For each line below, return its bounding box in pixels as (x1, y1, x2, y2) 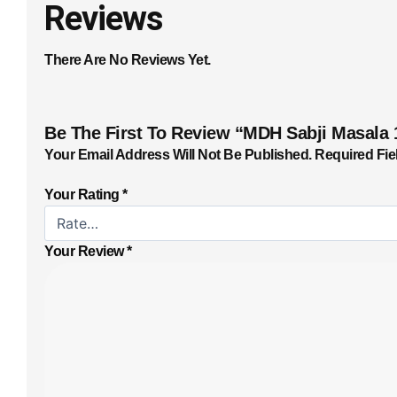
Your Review (44, 244, 127, 260)
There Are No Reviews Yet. (44, 52, 211, 68)
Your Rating (44, 187, 122, 203)
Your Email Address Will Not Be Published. (44, 146, 312, 162)
